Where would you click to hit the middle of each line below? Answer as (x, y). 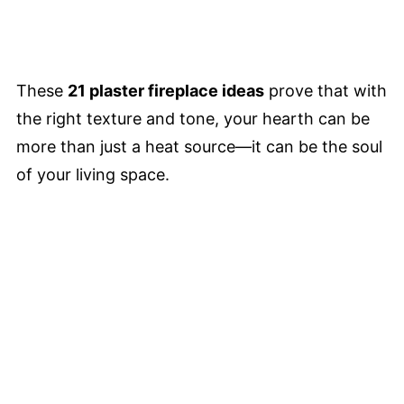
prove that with (326, 91)
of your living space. (93, 174)
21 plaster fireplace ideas (166, 91)
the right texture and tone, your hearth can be (193, 119)
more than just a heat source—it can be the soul (199, 147)
